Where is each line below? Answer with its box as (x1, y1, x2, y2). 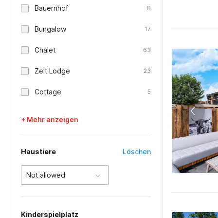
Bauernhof (35, 4, 68, 12)
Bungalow (35, 25, 66, 33)
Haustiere (21, 147, 56, 156)
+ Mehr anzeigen (21, 115, 78, 124)
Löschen (123, 147, 151, 156)
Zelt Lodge (35, 67, 70, 75)
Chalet (35, 46, 55, 54)
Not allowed (26, 171, 65, 179)
